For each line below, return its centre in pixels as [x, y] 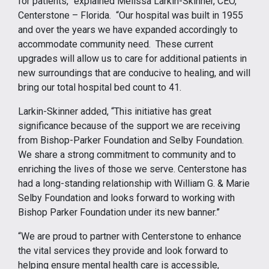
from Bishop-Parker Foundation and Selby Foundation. [132, 140]
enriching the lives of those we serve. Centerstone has [132, 169]
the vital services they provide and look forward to [123, 250]
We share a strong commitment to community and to [127, 154]
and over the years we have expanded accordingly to [128, 29]
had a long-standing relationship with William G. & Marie [134, 183]
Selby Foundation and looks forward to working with [126, 198]
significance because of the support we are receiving [129, 125]
